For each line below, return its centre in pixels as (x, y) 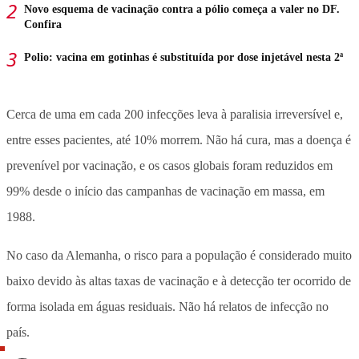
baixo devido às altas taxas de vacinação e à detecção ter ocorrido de (179, 280)
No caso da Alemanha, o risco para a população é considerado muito (179, 255)
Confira (43, 24)
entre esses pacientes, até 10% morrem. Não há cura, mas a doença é (179, 139)
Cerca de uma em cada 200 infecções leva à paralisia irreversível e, (175, 114)
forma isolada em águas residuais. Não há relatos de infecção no (167, 306)
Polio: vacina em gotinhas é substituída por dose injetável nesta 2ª (184, 57)
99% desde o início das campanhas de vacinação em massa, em (165, 191)
